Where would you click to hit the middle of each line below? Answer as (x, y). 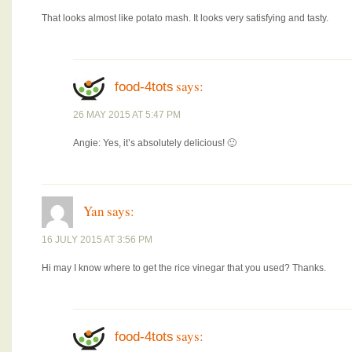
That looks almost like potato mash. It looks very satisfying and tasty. (185, 18)
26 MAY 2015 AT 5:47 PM (127, 115)
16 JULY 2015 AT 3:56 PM (97, 240)
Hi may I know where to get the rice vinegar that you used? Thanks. (184, 268)
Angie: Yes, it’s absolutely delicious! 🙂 (155, 143)
